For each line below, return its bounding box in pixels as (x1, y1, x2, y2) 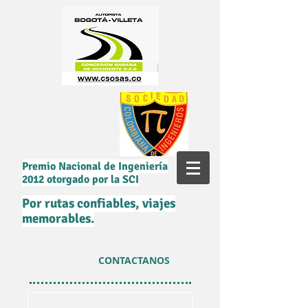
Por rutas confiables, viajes (22, 195, 175, 212)
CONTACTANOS (98, 254, 170, 267)
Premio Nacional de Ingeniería (22, 159, 168, 173)
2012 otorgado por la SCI (22, 173, 139, 186)
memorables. (22, 210, 94, 227)
